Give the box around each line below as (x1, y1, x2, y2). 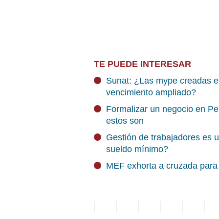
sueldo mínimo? (106, 144, 168, 154)
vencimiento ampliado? (106, 88, 196, 97)
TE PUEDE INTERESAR (94, 59, 191, 69)
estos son (106, 116, 144, 126)
